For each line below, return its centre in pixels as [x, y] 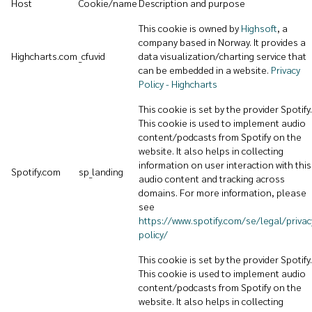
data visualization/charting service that [223, 56]
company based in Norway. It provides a [222, 42]
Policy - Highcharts [178, 84]
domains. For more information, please [223, 192]
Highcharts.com [44, 56]
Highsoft [259, 28]
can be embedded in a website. [205, 70]
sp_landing [101, 171]
